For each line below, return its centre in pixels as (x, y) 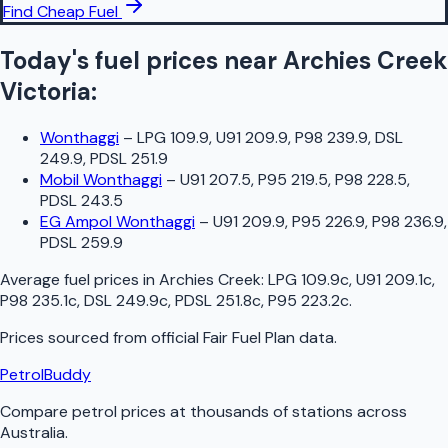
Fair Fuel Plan (249, 338)
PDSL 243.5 (81, 201)
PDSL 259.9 (81, 243)
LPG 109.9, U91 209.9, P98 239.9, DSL (270, 138)
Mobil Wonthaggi (101, 180)
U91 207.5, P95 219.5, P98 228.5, (295, 180)
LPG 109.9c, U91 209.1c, (351, 280)
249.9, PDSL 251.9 (104, 159)
